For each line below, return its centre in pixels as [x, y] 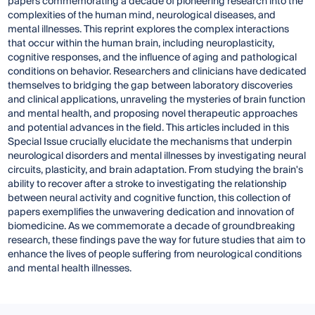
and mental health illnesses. [70, 269]
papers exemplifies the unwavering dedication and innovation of [151, 213]
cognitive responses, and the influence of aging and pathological [153, 58]
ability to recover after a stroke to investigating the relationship [148, 185]
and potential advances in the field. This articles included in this [149, 128]
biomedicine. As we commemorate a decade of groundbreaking [152, 227]
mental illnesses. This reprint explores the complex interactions [149, 30]
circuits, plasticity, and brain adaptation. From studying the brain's [156, 171]
